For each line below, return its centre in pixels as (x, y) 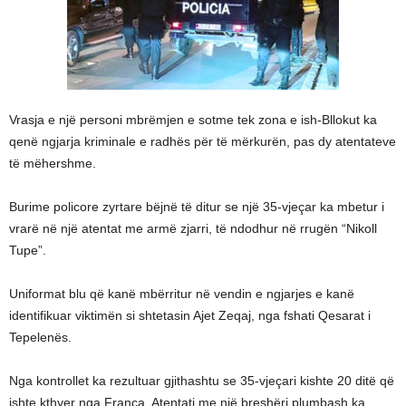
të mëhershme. (53, 163)
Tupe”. (28, 250)
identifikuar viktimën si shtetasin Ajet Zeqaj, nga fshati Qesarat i (190, 315)
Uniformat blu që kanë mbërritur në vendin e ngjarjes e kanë (182, 294)
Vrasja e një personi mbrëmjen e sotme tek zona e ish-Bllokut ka (193, 120)
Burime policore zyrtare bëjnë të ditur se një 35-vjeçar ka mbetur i (197, 207)
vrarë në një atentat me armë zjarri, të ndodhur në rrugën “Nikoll (193, 228)
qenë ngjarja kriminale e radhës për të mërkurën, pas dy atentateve (203, 141)
